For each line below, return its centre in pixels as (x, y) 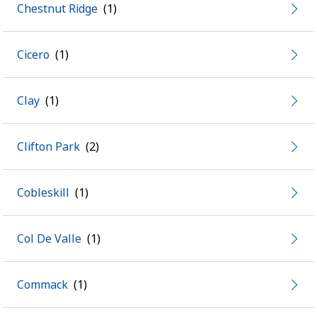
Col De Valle (49, 238)
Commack (42, 284)
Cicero (33, 54)
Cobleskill (43, 192)
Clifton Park (48, 146)
